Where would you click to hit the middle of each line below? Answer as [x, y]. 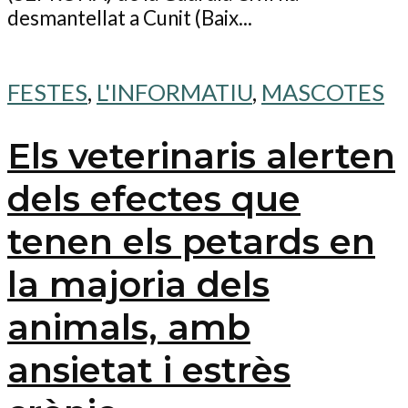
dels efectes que [154, 199]
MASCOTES [323, 92]
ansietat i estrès [149, 370]
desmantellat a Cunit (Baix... [130, 18]
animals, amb [129, 327]
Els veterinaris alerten [201, 156]
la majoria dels [138, 284]
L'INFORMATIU [174, 92]
